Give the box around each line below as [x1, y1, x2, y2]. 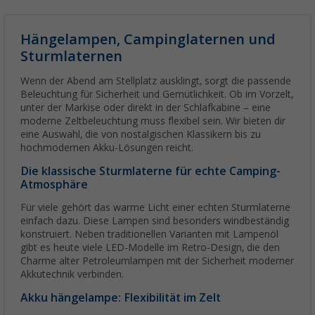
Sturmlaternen [20, 48, 126, 65]
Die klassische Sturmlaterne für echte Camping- [20, 165, 281, 179]
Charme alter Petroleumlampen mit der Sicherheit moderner [20, 255, 294, 267]
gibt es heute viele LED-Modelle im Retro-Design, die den [20, 242, 280, 254]
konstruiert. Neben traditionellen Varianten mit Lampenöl [20, 229, 278, 240]
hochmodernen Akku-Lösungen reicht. [20, 142, 193, 154]
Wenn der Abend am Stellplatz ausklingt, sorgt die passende [20, 75, 291, 87]
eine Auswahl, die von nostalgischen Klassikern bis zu [20, 129, 261, 141]
